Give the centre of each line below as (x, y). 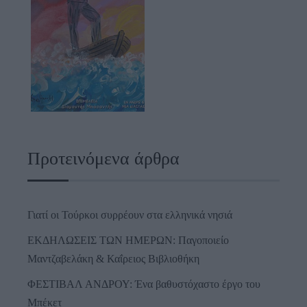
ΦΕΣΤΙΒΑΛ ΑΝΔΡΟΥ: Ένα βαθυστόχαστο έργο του (144, 284)
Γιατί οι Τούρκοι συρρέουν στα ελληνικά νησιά (130, 214)
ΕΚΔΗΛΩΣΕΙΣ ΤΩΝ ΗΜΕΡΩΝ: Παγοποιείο (128, 240)
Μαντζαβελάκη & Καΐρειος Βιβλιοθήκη (113, 258)
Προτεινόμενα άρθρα (103, 158)
